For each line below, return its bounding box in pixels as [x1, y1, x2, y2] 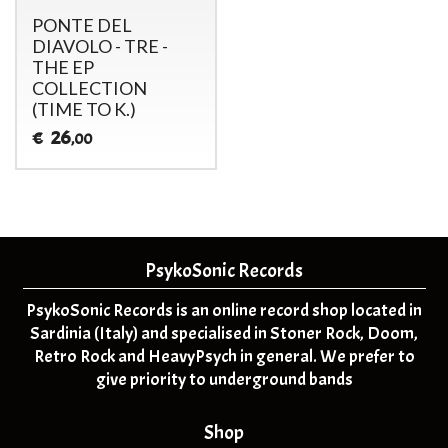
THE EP [31, 56, 94, 79]
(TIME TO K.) [31, 98, 136, 121]
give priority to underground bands [95, 368, 353, 392]
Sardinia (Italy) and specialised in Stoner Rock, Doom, [30, 322, 418, 346]
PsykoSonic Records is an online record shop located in [26, 299, 422, 323]
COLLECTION [31, 77, 147, 100]
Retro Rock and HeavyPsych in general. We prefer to [33, 345, 415, 369]
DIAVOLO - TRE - [31, 35, 168, 58]
